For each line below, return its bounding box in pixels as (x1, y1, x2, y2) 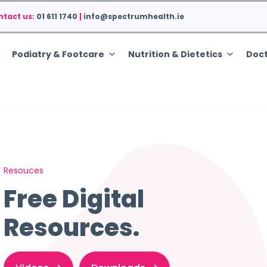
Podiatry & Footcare (12, 48, 104, 60)
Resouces (3, 164, 44, 176)
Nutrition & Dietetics (128, 48, 222, 60)
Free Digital (3, 182, 144, 216)
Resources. (3, 211, 139, 244)
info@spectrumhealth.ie (83, 11, 185, 21)
